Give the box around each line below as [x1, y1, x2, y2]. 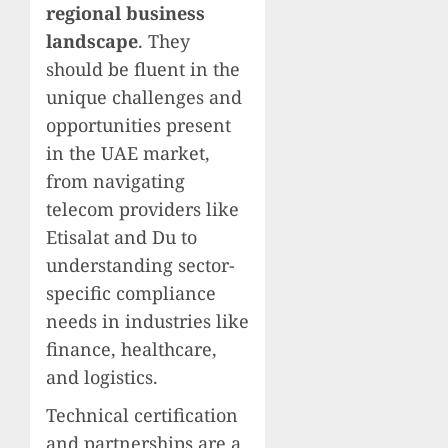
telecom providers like [46, 197, 239, 222]
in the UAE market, [46, 141, 210, 166]
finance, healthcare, [46, 337, 217, 362]
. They [138, 29, 190, 54]
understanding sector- [46, 253, 235, 278]
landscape [46, 29, 138, 54]
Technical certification [46, 403, 238, 428]
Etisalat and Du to [46, 225, 197, 250]
